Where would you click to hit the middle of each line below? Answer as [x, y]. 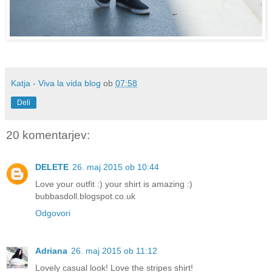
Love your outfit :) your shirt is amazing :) [114, 184]
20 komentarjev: [48, 135]
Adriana [51, 250]
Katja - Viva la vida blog [56, 83]
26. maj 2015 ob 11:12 [114, 250]
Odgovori [53, 213]
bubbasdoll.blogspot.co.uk [85, 196]
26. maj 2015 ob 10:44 [116, 167]
